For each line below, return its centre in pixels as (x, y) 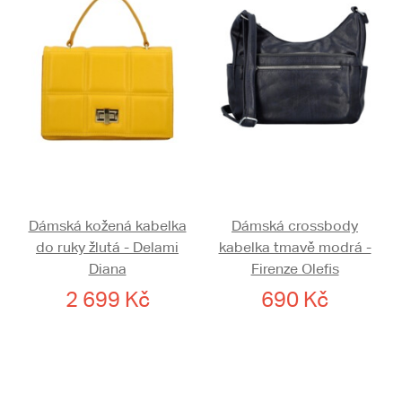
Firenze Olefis (295, 269)
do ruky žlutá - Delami (107, 247)
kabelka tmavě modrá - (295, 247)
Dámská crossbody (295, 226)
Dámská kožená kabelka (107, 226)
